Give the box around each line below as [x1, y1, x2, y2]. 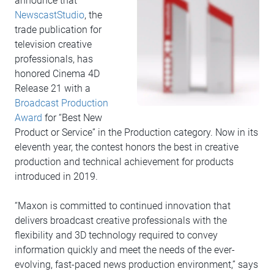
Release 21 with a [15, 83, 91, 95]
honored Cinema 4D [15, 68, 100, 80]
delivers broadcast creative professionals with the [15, 215, 227, 227]
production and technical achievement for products [15, 156, 234, 168]
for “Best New [42, 112, 102, 124]
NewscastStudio [15, 9, 84, 21]
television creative [15, 39, 92, 51]
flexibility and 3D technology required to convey [15, 229, 218, 242]
